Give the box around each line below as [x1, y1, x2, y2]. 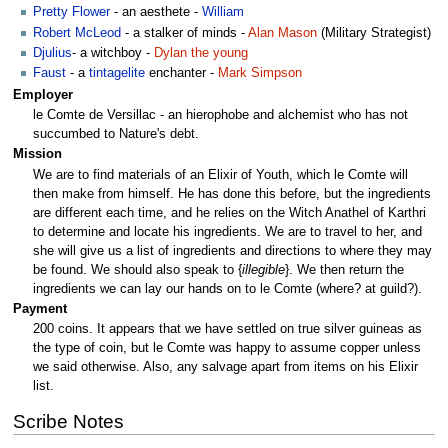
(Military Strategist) [317, 25, 431, 40]
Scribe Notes [12, 410, 124, 432]
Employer [12, 87, 73, 102]
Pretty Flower [33, 5, 110, 20]
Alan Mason [248, 25, 317, 40]
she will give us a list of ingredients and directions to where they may [33, 243, 432, 258]
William [202, 5, 244, 20]
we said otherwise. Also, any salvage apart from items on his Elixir [33, 360, 418, 375]
